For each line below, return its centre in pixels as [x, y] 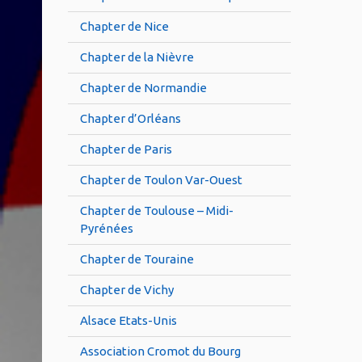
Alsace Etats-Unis [128, 321]
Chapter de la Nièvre [137, 57]
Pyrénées [107, 229]
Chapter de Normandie [143, 88]
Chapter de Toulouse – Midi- [157, 211]
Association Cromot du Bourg [160, 351]
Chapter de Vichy [127, 290]
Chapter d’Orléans [130, 119]
